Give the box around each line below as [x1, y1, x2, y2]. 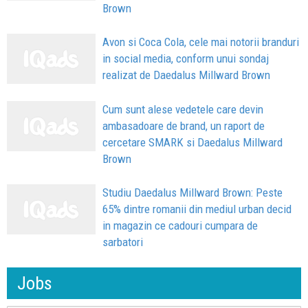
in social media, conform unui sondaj [102, 52, 269, 66]
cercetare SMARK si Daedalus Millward [102, 135, 283, 149]
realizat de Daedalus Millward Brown [102, 68, 271, 82]
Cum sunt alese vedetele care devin [102, 102, 264, 116]
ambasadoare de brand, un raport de [102, 118, 265, 133]
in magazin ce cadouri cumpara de [102, 218, 258, 232]
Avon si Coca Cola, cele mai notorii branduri [102, 35, 300, 49]
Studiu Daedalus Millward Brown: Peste [102, 185, 283, 199]
